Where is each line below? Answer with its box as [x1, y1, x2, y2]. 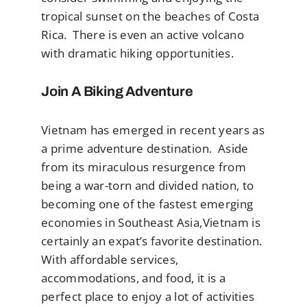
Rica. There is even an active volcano [41, 26, 244, 42]
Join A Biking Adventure [41, 84, 193, 99]
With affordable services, [41, 251, 179, 268]
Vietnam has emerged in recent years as [41, 122, 265, 138]
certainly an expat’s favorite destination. [41, 233, 262, 249]
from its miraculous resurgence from [41, 159, 246, 175]
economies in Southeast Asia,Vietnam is [41, 214, 260, 231]
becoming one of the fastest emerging [41, 196, 254, 212]
